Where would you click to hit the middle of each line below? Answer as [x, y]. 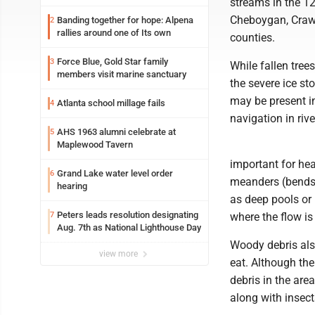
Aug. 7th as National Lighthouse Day [129, 227]
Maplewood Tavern [95, 144]
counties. [252, 38]
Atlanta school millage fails [111, 103]
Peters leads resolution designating [128, 215]
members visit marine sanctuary [122, 74]
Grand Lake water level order [115, 173]
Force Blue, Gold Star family [112, 62]
